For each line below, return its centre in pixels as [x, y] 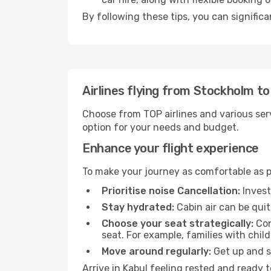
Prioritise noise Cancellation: [171, 191]
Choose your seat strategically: [178, 224]
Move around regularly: [156, 251]
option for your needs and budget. [161, 127]
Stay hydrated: [138, 207]
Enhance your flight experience [171, 148]
